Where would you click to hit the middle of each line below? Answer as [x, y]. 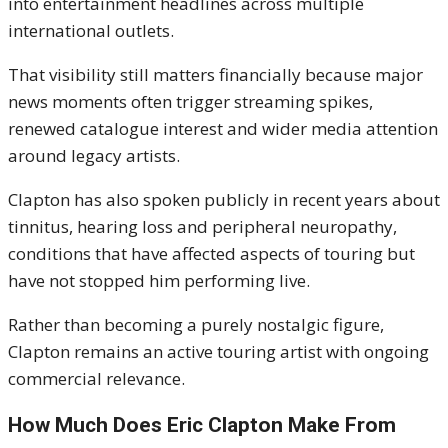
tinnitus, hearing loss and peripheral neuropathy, [202, 227]
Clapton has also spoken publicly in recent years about [224, 200]
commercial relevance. [96, 379]
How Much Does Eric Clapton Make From [202, 425]
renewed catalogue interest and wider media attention [223, 129]
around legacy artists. [94, 156]
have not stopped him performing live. [159, 281]
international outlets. [91, 31]
